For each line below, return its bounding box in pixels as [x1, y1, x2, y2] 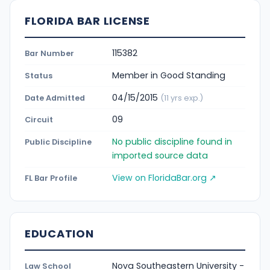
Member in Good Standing [112, 69, 225, 81]
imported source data [112, 149, 208, 162]
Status [25, 70, 52, 81]
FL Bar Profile [25, 173, 77, 184]
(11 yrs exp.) [160, 92, 203, 103]
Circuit [25, 115, 53, 125]
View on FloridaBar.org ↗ [112, 172, 216, 184]
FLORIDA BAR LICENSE [25, 13, 150, 28]
